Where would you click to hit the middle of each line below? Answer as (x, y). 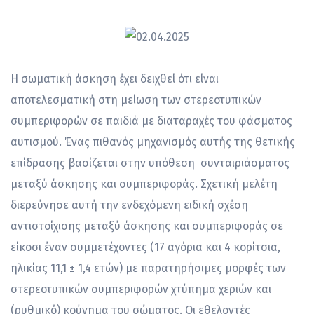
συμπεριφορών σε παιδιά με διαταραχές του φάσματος (153, 121)
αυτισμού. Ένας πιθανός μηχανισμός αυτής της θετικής (153, 142)
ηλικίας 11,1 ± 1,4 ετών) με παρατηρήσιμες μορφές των (148, 268)
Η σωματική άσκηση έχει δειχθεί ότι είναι (115, 78)
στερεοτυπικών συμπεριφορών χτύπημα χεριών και (141, 289)
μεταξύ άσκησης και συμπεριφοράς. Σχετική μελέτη (144, 184)
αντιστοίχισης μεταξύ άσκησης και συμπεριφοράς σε (147, 226)
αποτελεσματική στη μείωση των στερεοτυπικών (136, 100)
